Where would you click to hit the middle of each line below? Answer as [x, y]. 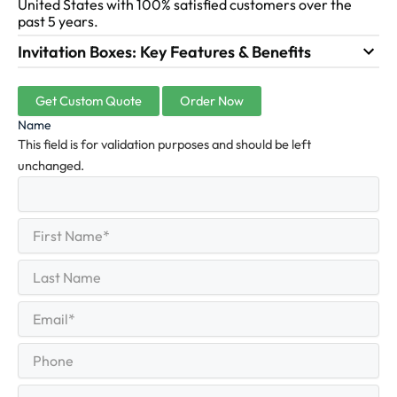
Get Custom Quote [89, 101]
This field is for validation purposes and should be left [164, 144]
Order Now [212, 101]
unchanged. [51, 166]
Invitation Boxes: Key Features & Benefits [164, 51]
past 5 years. [58, 22]
